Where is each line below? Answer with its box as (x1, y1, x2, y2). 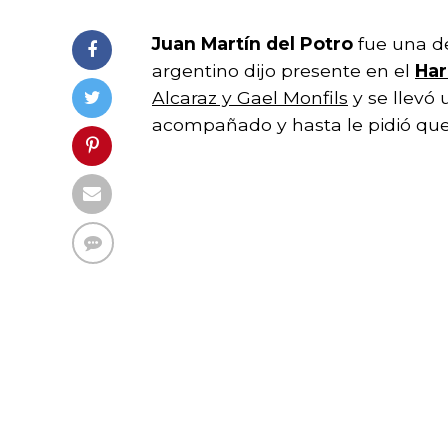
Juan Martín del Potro (152, 32, 353, 54)
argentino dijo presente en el (152, 59, 415, 81)
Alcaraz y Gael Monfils (152, 86, 348, 108)
